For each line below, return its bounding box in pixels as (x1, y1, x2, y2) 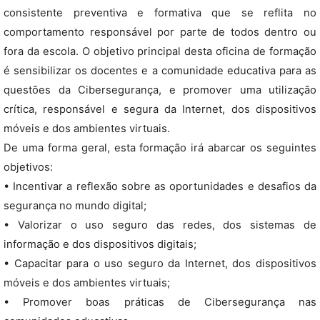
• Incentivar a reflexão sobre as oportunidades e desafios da (4, 180, 316, 193)
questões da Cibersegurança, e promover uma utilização (4, 84, 316, 96)
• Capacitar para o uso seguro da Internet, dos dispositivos (4, 257, 316, 270)
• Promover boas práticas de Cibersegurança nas (4, 296, 316, 309)
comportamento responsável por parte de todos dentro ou (4, 26, 316, 39)
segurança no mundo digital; (4, 199, 146, 212)
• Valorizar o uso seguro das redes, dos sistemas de (4, 219, 316, 231)
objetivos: (4, 161, 53, 174)
